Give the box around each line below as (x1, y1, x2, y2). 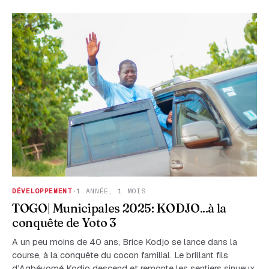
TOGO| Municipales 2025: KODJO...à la (12, 200, 227, 216)
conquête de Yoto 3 (12, 214, 116, 230)
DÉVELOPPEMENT (12, 186, 72, 195)
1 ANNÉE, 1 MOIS (76, 186, 146, 195)
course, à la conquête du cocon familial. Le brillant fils (12, 250, 228, 261)
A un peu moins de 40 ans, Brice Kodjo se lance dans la (12, 237, 237, 248)
